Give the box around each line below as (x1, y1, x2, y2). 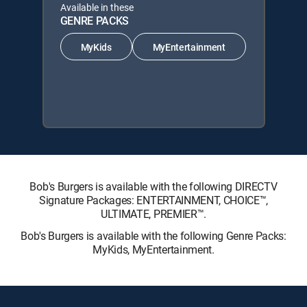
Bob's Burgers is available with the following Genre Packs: (21, 228, 286, 243)
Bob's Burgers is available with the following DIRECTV (29, 179, 278, 194)
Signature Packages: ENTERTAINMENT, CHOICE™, (38, 193, 269, 208)
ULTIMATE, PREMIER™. (101, 206, 206, 221)
